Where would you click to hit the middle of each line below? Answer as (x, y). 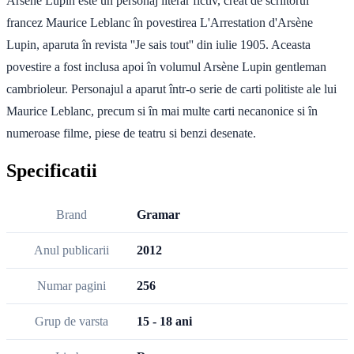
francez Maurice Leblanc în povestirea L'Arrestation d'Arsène (160, 22)
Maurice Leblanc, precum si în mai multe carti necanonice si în (162, 111)
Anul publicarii (72, 250)
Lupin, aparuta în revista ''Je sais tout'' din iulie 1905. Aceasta (158, 44)
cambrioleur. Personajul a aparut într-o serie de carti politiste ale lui (171, 88)
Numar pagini (72, 285)
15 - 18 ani (164, 321)
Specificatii (52, 170)
